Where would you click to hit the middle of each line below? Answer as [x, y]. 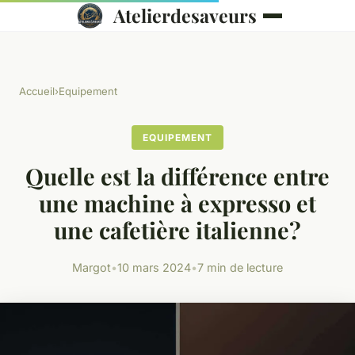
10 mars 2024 [154, 268]
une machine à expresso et [177, 203]
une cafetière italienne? [177, 230]
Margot [92, 268]
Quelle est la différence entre [177, 176]
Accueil [37, 91]
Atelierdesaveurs [185, 15]
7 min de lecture [240, 268]
